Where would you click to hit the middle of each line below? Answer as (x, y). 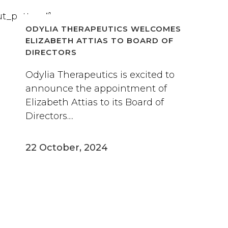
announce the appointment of (96, 89)
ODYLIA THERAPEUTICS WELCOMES (103, 29)
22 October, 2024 (67, 148)
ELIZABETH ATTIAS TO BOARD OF (99, 40)
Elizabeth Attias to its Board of (95, 102)
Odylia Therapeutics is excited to (100, 75)
